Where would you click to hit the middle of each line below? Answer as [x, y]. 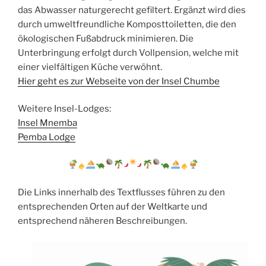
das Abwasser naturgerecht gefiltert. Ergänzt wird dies [132, 10]
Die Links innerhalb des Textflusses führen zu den [121, 193]
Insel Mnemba [47, 123]
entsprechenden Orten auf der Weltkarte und [113, 207]
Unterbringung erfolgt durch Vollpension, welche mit [128, 53]
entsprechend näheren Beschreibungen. [102, 221]
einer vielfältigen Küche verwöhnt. [90, 67]
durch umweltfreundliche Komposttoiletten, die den [127, 24]
